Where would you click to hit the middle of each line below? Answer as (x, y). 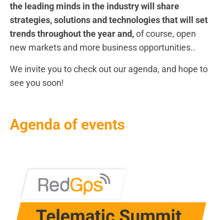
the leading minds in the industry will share (95, 6)
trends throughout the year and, (72, 34)
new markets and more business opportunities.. (103, 47)
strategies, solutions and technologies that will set (109, 20)
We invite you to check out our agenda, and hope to (109, 69)
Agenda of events (67, 124)
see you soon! (37, 83)
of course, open (165, 34)
